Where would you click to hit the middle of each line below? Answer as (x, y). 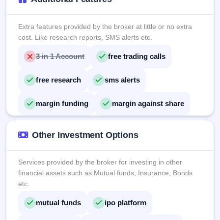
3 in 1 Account (60, 56)
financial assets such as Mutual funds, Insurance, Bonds (105, 173)
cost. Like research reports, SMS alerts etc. (85, 37)
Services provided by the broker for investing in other (100, 162)
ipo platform (125, 203)
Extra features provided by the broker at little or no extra (105, 26)
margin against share (148, 103)
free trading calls (137, 56)
